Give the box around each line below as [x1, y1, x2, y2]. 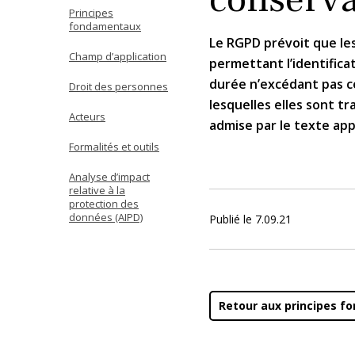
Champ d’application [69, 49, 166, 63]
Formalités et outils [69, 139, 159, 154]
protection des [69, 197, 139, 211]
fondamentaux [69, 19, 141, 33]
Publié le [209, 212, 255, 227]
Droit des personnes [69, 79, 168, 94]
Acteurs [69, 109, 105, 124]
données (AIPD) [69, 210, 143, 224]
